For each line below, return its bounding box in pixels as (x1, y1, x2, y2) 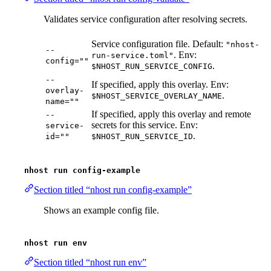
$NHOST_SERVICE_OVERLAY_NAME (91, 91, 222, 101)
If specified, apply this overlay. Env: (91, 79, 229, 90)
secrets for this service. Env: (91, 120, 198, 131)
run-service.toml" (91, 51, 174, 60)
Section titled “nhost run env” (34, 257, 146, 268)
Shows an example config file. (44, 205, 159, 216)
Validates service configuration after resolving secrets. (44, 14, 247, 25)
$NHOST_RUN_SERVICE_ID (91, 132, 193, 142)
